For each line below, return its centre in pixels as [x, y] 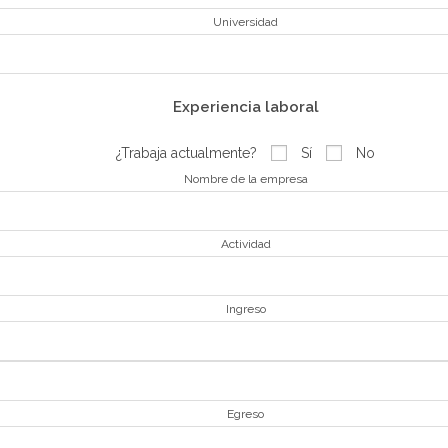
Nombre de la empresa [245, 179]
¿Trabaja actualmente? [187, 153]
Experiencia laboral [245, 107]
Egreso [246, 414]
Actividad [245, 244]
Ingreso [245, 309]
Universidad [246, 22]
